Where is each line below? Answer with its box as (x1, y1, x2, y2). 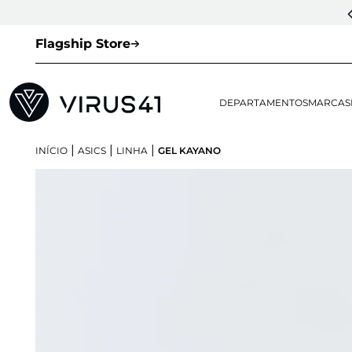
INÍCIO (35, 145, 68, 157)
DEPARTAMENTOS (219, 97, 309, 109)
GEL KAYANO (158, 145, 221, 157)
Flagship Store (35, 36, 130, 51)
